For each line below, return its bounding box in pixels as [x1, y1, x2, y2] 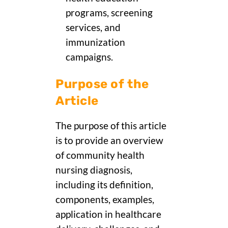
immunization [66, 37, 125, 48]
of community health [55, 150, 145, 161]
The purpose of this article [55, 120, 166, 132]
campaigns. [66, 51, 113, 63]
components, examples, [55, 194, 154, 206]
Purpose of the [55, 77, 149, 92]
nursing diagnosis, [55, 164, 132, 176]
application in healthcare [55, 209, 161, 220]
